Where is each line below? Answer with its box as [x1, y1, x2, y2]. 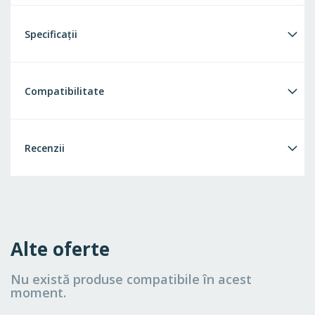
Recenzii [25, 141, 65, 155]
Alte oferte [11, 236, 110, 262]
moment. [11, 284, 66, 302]
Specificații [25, 27, 77, 41]
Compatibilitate [25, 84, 104, 98]
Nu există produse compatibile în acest [11, 271, 252, 288]
